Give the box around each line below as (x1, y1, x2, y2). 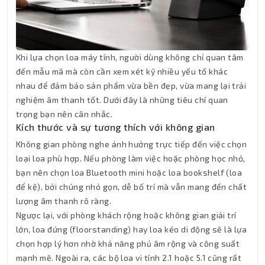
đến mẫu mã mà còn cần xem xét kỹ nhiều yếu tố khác (16, 66, 228, 76)
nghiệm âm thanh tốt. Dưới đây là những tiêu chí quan (16, 94, 228, 105)
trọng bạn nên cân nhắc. (16, 108, 113, 119)
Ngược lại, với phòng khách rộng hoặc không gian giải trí (16, 209, 237, 220)
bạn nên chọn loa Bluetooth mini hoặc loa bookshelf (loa (16, 167, 243, 177)
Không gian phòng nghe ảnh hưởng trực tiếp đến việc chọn (16, 138, 247, 149)
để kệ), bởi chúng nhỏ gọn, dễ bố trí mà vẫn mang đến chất (16, 181, 247, 192)
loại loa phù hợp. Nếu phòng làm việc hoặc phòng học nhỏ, (16, 153, 245, 163)
